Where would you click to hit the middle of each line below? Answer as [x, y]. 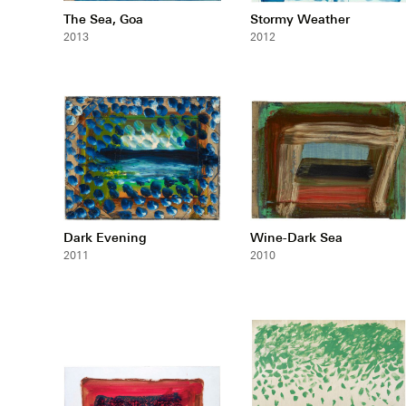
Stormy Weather [300, 19]
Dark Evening [105, 237]
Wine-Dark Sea [296, 237]
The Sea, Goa [103, 19]
